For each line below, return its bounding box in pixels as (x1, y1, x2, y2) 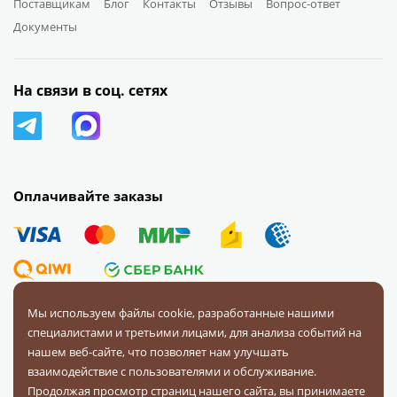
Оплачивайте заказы (13, 186, 163, 205)
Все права (276, 332, 331, 349)
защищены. (13, 352, 78, 369)
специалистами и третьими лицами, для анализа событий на (27, 324, 362, 340)
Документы (13, 18, 77, 35)
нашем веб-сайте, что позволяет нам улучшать (27, 344, 289, 360)
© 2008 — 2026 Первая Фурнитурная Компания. (13, 332, 276, 349)
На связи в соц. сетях (13, 80, 167, 100)
